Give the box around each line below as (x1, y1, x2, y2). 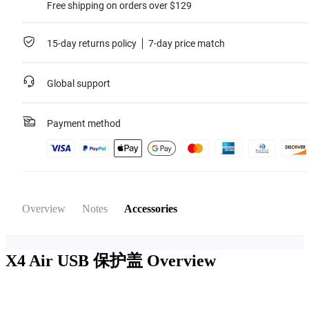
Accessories (124, 203, 177, 215)
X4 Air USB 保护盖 (6, 251, 147, 270)
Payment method (47, 118, 121, 129)
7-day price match (148, 38, 225, 49)
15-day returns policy (47, 38, 137, 49)
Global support (47, 78, 110, 89)
